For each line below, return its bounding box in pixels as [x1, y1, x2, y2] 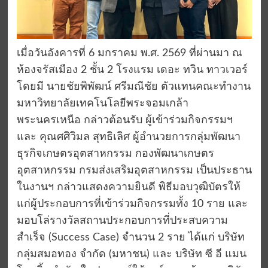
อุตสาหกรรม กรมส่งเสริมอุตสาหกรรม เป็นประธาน [16, 165, 252, 176]
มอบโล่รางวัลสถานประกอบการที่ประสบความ [16, 215, 228, 227]
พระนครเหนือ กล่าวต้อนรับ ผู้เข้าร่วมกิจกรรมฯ [16, 115, 233, 126]
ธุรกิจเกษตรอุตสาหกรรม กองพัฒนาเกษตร [16, 148, 214, 160]
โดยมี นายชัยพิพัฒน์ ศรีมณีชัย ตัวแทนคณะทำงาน [16, 81, 251, 93]
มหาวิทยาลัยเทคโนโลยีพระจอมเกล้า [16, 98, 188, 109]
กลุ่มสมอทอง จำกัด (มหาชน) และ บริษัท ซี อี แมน [16, 249, 246, 260]
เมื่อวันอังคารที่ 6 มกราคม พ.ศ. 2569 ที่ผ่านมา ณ [16, 48, 242, 59]
